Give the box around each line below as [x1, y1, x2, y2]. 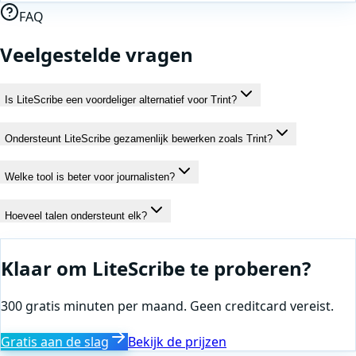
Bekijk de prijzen [128, 332, 226, 350]
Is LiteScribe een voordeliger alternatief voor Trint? [5, 93, 237, 106]
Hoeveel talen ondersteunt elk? [5, 210, 147, 222]
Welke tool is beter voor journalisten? [5, 171, 175, 184]
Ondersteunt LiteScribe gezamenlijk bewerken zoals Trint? [5, 132, 273, 145]
